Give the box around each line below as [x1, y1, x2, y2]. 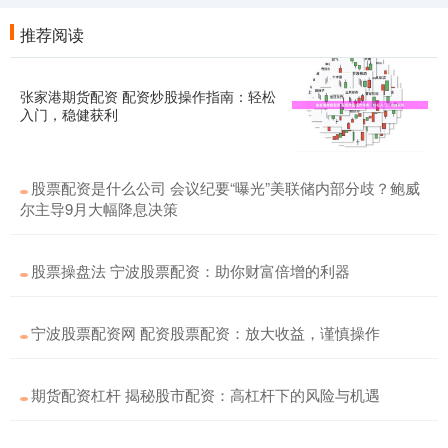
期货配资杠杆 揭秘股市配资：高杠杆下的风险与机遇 [31, 383, 380, 405]
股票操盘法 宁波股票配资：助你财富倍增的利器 [31, 259, 350, 281]
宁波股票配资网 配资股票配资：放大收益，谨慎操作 [31, 321, 380, 343]
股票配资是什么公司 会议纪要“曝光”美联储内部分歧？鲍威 [31, 176, 420, 198]
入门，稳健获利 [20, 103, 118, 124]
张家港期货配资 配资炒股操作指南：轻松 [20, 85, 276, 106]
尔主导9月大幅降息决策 [20, 197, 178, 219]
